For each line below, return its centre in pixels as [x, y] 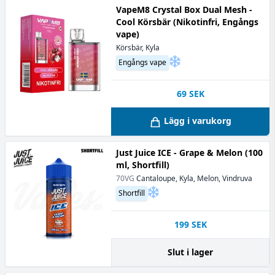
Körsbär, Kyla [138, 48]
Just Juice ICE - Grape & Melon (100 [189, 152]
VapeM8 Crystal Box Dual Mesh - [184, 10]
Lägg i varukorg [198, 121]
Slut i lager [190, 252]
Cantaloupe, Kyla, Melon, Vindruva [194, 178]
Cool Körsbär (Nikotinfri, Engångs [187, 22]
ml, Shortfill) [143, 165]
